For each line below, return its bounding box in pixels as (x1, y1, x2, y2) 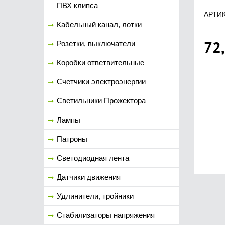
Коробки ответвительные (57, 58, 144, 67)
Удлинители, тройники (57, 192, 134, 200)
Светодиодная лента (57, 154, 129, 162)
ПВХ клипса (57, 1, 98, 10)
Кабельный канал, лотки (57, 20, 142, 29)
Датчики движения (57, 173, 121, 181)
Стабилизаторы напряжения (57, 211, 155, 219)
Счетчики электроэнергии (57, 77, 146, 86)
